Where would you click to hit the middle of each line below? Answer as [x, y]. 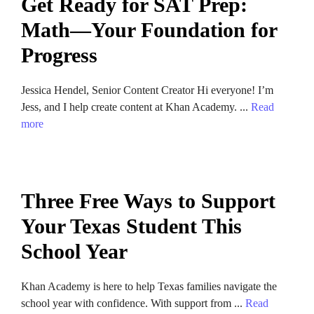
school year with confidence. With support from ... [133, 303]
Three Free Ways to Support [148, 201]
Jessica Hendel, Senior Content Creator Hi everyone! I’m [147, 90]
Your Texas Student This [131, 226]
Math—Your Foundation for [149, 30]
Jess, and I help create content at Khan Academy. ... [136, 107]
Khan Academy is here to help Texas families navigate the [149, 286]
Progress [59, 55]
